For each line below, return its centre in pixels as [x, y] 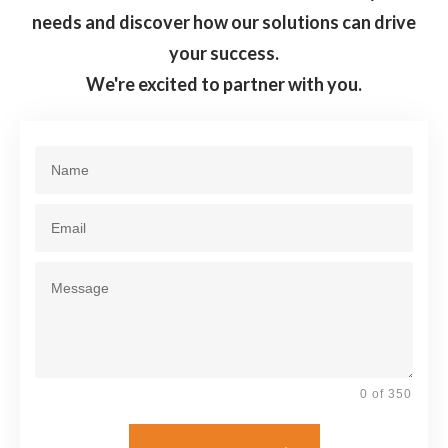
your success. [224, 52]
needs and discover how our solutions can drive [224, 21]
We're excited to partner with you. [224, 83]
